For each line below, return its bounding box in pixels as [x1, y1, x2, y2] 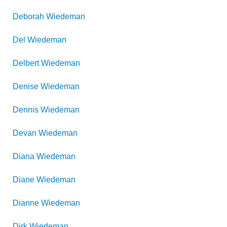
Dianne [13, 199, 39, 207]
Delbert [13, 59, 39, 67]
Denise [13, 82, 39, 91]
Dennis [13, 105, 39, 114]
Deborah [13, 12, 44, 21]
